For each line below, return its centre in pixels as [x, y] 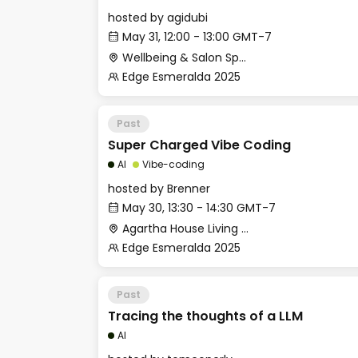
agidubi [187, 18]
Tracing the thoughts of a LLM [205, 316]
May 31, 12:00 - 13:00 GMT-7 [197, 37]
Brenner [189, 189]
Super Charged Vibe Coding [199, 145]
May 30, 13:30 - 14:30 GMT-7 [199, 208]
